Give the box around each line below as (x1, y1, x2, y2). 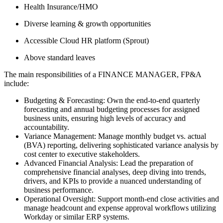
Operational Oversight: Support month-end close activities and (24, 194, 219, 203)
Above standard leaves (24, 53, 95, 62)
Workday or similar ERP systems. (24, 212, 131, 221)
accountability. (24, 122, 71, 131)
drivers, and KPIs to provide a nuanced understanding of (24, 176, 201, 185)
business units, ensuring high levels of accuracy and (24, 113, 186, 122)
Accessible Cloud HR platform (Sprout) (24, 36, 149, 45)
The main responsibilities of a (4, 70, 98, 79)
